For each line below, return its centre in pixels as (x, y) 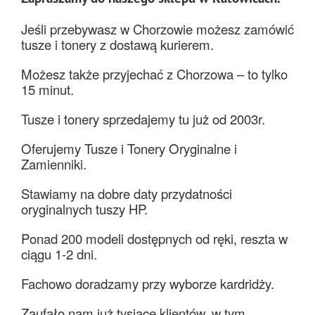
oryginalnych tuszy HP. (84, 208)
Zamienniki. (54, 163)
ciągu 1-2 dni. (59, 253)
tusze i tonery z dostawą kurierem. (117, 44)
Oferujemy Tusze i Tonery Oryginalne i (129, 148)
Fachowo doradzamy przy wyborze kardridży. (148, 283)
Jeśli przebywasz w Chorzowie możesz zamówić (157, 28)
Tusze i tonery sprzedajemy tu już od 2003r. (143, 118)
